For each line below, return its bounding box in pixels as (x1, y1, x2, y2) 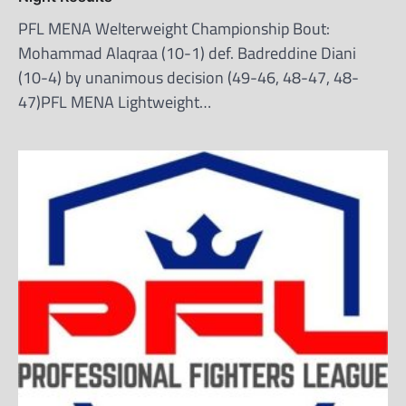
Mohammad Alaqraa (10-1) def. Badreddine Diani (18, 41, 356, 65)
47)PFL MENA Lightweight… (18, 90, 211, 114)
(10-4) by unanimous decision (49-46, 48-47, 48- (18, 65, 359, 90)
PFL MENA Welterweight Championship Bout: (18, 16, 330, 41)
